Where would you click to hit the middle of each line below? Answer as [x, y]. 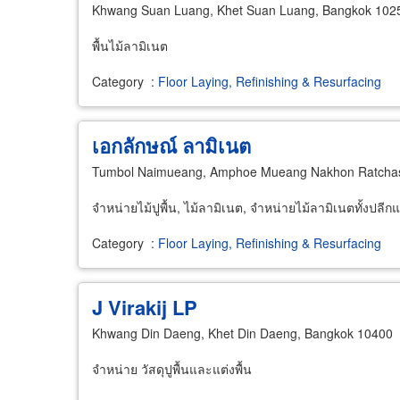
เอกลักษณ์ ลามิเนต [171, 146]
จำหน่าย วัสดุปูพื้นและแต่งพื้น [172, 369]
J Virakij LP [145, 307]
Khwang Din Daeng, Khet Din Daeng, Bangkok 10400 [242, 333]
